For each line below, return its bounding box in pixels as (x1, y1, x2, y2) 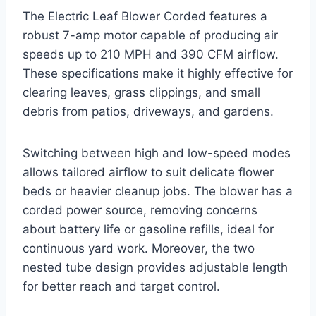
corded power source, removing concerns (23, 202, 257, 217)
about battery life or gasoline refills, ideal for (23, 221, 274, 236)
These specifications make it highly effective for (23, 66, 293, 80)
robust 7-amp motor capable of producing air (23, 28, 278, 42)
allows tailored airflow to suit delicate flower (23, 164, 274, 179)
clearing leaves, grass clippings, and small (23, 85, 260, 99)
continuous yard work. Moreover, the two (23, 241, 255, 255)
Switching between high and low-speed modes (23, 145, 291, 160)
